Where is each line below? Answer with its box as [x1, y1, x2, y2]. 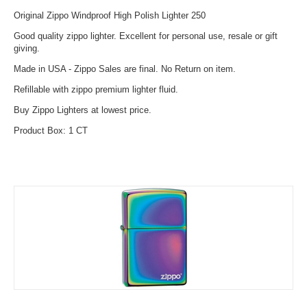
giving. [14, 43, 40, 53]
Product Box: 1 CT [14, 125, 88, 136]
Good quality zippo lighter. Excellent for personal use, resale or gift [14, 31, 278, 41]
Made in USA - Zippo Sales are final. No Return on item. [14, 64, 236, 74]
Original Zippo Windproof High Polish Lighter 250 [14, 10, 206, 21]
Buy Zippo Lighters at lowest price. [14, 105, 151, 115]
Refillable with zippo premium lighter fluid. [14, 84, 178, 95]
